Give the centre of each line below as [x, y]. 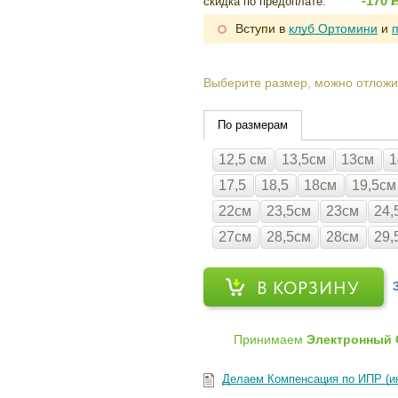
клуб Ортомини [334, 29]
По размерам [253, 124]
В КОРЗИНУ [309, 289]
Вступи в [263, 29]
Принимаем [271, 340]
